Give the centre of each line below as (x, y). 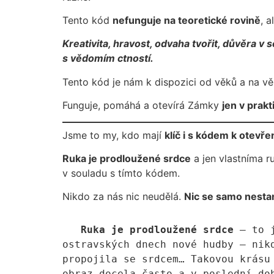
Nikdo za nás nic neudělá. (123, 197)
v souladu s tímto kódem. (121, 173)
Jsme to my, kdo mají (113, 135)
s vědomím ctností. (108, 58)
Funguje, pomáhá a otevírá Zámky (142, 106)
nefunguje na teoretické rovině (187, 20)
